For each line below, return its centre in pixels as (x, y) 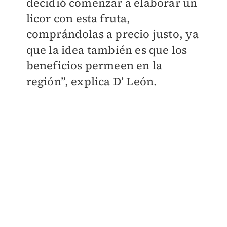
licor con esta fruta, (78, 18)
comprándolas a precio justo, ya (112, 34)
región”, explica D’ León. (92, 81)
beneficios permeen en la (94, 66)
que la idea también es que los (107, 50)
